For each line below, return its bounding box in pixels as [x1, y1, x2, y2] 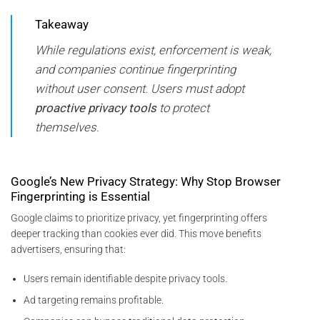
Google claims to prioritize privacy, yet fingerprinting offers [11, 212, 267, 224]
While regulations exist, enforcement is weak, [34, 42, 271, 57]
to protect [156, 100, 209, 115]
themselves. [34, 119, 99, 134]
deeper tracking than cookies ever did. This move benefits [11, 228, 261, 240]
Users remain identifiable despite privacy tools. [24, 272, 228, 284]
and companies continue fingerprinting [34, 61, 236, 76]
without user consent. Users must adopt [34, 81, 244, 96]
